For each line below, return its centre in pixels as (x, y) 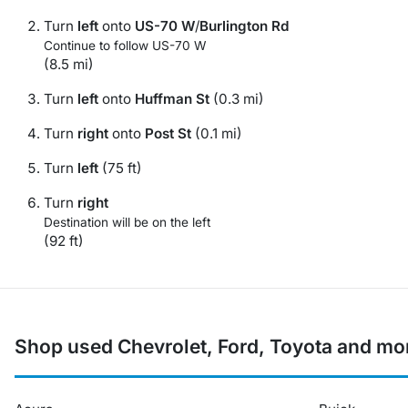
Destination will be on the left (127, 222)
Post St (168, 133)
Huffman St (172, 99)
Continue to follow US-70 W (125, 46)
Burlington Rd (244, 26)
